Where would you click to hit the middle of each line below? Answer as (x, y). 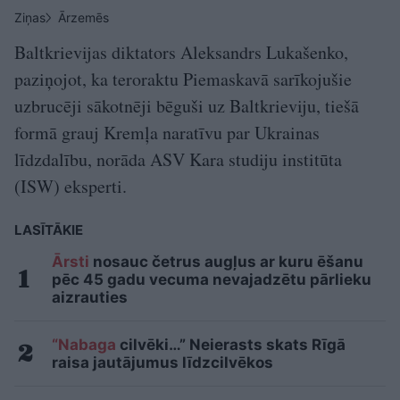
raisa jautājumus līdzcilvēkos (162, 363)
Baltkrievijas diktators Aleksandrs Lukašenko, (181, 53)
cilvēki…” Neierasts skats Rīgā (231, 345)
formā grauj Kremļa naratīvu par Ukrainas (167, 133)
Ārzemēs (83, 18)
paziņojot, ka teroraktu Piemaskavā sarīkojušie (183, 79)
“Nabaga (84, 345)
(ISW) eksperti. (71, 187)
